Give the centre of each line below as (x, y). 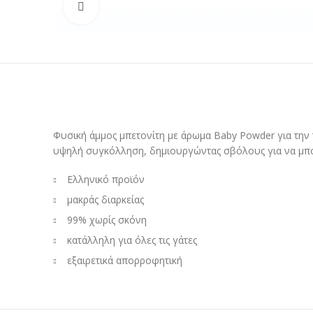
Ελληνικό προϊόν (106, 180)
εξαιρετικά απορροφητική (125, 261)
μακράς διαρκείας (105, 200)
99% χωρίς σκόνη (107, 220)
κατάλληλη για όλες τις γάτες (132, 240)
